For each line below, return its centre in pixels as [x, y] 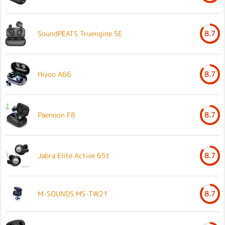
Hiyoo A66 [54, 74]
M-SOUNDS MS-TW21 [73, 193]
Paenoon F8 [57, 115]
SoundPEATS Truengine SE [80, 33]
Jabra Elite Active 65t [74, 155]
